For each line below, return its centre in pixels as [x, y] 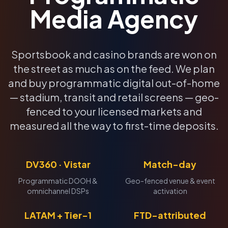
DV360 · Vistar [58, 164]
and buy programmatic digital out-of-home [114, 83]
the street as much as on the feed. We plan [114, 68]
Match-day [170, 164]
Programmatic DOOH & [58, 181]
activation [170, 191]
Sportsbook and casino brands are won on [114, 54]
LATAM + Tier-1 [58, 215]
